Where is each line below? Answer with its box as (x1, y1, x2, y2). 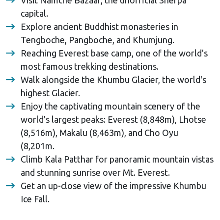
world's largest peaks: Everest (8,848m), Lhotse (21, 114, 206, 124)
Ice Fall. (21, 193, 54, 204)
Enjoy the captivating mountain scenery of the (21, 101, 200, 111)
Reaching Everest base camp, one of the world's (21, 48, 208, 58)
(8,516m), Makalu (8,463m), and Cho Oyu (21, 127, 178, 137)
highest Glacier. (21, 87, 80, 98)
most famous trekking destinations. (21, 61, 161, 71)
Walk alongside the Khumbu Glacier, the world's (21, 74, 206, 84)
